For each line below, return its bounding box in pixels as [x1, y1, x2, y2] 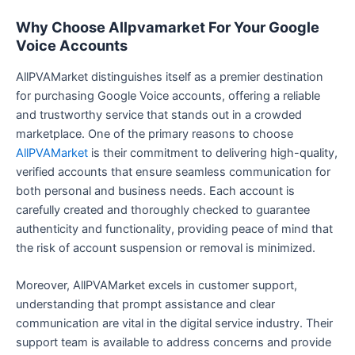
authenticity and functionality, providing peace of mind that [16, 221, 333, 236]
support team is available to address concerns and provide [16, 335, 331, 350]
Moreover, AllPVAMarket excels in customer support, [16, 278, 297, 293]
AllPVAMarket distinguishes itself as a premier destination [16, 69, 323, 84]
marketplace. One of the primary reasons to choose [16, 126, 293, 141]
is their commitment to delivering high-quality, [88, 145, 338, 160]
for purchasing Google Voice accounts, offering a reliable [16, 88, 320, 103]
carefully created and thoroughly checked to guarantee [16, 202, 310, 217]
